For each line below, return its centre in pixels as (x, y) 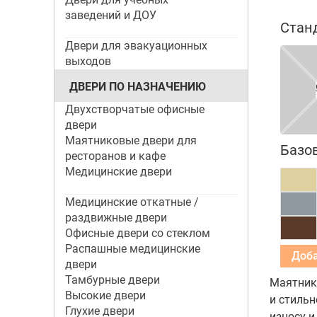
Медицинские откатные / (132, 202)
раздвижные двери (116, 218)
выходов (88, 61)
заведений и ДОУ (110, 15)
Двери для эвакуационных (136, 46)
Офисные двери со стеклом (137, 233)
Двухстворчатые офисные (134, 109)
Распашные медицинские (132, 249)
